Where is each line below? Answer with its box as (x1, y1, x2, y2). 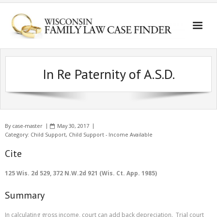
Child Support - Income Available (69, 131, 153, 138)
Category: (5, 131, 31, 138)
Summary (5, 189, 45, 201)
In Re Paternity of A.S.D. (42, 65, 175, 83)
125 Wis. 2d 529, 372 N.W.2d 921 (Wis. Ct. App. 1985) (5, 169, 157, 177)
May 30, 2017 (57, 122, 89, 129)
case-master (12, 122, 43, 129)
